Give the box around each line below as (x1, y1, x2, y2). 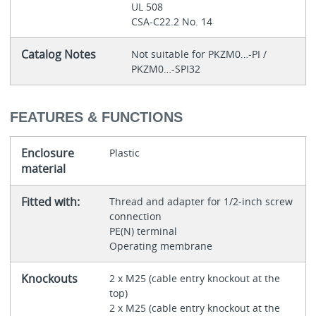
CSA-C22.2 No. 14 (130, 15, 212, 29)
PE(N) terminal (109, 224, 180, 238)
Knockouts (20, 270, 78, 286)
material (20, 160, 66, 176)
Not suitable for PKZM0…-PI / (130, 47, 267, 61)
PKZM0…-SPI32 (130, 62, 200, 76)
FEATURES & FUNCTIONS (9, 109, 183, 125)
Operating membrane (109, 238, 212, 253)
